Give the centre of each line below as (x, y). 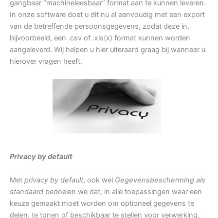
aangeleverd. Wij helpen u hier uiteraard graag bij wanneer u (108, 50)
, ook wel (99, 180)
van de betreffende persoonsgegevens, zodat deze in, (100, 27)
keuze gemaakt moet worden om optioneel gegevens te (102, 203)
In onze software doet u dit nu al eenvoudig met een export (107, 15)
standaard (27, 191)
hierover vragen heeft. (46, 62)
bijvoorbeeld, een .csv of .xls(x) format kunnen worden (100, 38)
